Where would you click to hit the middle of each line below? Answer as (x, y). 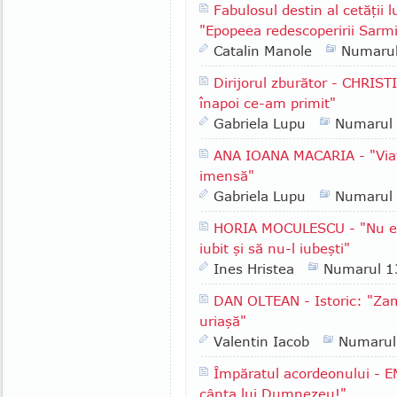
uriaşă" (223, 321)
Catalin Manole (263, 51)
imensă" (227, 175)
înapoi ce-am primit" (268, 103)
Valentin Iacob (261, 341)
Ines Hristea (254, 269)
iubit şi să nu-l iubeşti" (275, 248)
